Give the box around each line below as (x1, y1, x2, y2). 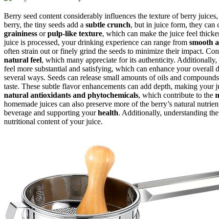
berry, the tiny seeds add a (4, 20, 86, 29)
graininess (4, 29, 37, 38)
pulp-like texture (47, 29, 102, 38)
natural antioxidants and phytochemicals (4, 90, 138, 99)
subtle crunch (86, 20, 131, 29)
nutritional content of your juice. (4, 117, 103, 126)
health (98, 108, 118, 117)
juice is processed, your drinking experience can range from (4, 38, 189, 46)
